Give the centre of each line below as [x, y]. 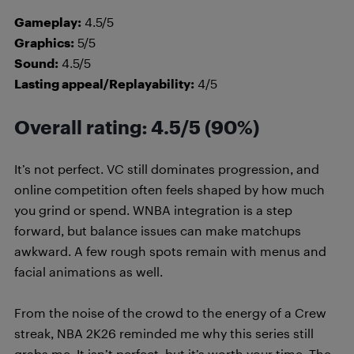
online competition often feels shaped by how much [169, 189]
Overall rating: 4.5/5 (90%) [137, 127]
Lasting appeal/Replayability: [104, 83]
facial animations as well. [88, 271]
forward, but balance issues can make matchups [158, 230]
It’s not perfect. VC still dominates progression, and [167, 169]
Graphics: [44, 42]
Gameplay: [48, 22]
